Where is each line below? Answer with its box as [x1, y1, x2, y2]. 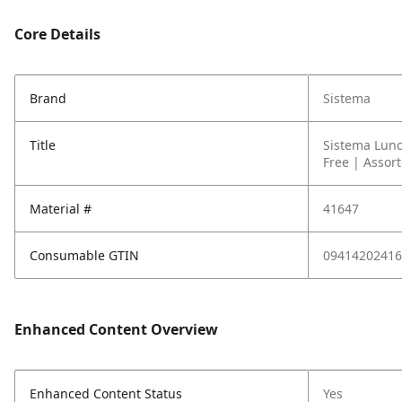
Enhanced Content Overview [14, 319, 218, 339]
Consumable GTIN [30, 247, 139, 264]
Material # [30, 200, 92, 217]
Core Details [14, 24, 100, 44]
